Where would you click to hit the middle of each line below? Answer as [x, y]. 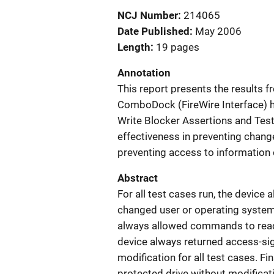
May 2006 [218, 31]
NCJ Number [148, 15]
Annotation [144, 73]
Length [134, 47]
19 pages [178, 47]
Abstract [138, 178]
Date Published [154, 31]
